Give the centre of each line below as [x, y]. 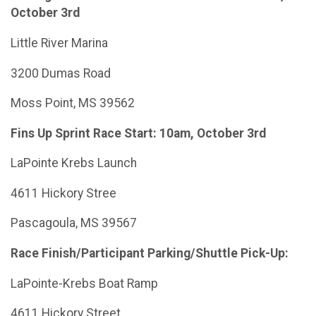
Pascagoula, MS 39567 [74, 223]
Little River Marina [59, 43]
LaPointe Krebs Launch [74, 163]
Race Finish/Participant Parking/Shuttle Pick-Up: [150, 254]
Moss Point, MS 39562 [73, 103]
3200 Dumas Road [61, 73]
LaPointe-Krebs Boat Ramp [84, 283]
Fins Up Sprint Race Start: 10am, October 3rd [138, 133]
